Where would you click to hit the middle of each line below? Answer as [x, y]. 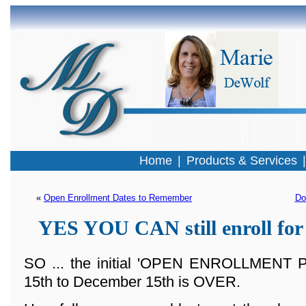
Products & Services [242, 161]
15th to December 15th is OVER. [132, 281]
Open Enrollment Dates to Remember [118, 198]
